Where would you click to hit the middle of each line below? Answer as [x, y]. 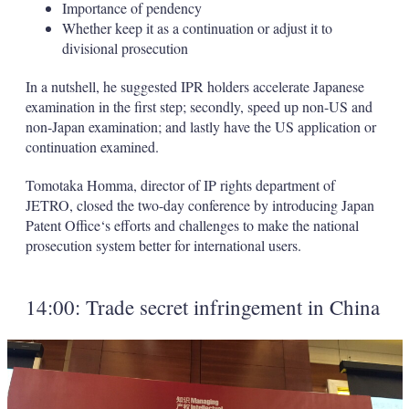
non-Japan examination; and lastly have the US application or [200, 127]
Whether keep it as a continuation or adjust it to [197, 28]
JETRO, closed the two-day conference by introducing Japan [199, 205]
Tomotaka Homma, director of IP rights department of [180, 185]
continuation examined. [92, 147]
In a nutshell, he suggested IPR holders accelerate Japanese [194, 87]
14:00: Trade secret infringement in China [202, 307]
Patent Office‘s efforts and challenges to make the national [192, 225]
